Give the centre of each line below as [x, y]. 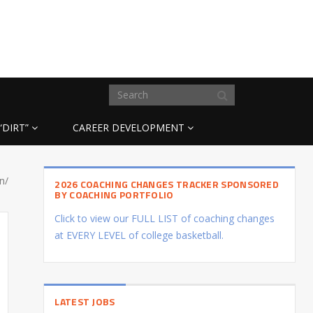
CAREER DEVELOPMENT [129, 127]
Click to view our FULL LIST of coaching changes [165, 218]
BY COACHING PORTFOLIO [114, 194]
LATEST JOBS [85, 301]
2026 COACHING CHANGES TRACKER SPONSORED [167, 184]
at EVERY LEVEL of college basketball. [139, 235]
